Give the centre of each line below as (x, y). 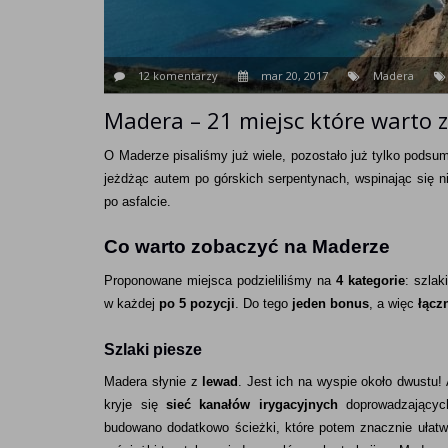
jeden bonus (331, 303)
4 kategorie (370, 280)
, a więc (394, 303)
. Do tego (264, 303)
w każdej (132, 303)
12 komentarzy (178, 75)
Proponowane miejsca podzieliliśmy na (220, 280)
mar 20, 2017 (295, 75)
